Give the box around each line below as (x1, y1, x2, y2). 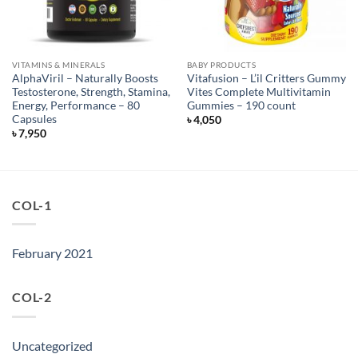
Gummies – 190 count (186, 98, 296, 112)
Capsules (11, 112, 57, 125)
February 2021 (12, 245, 93, 261)
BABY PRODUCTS (186, 60, 257, 70)
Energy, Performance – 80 (11, 98, 140, 112)
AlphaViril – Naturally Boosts (11, 71, 158, 85)
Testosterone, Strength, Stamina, (11, 85, 170, 98)
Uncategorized (12, 337, 93, 353)
